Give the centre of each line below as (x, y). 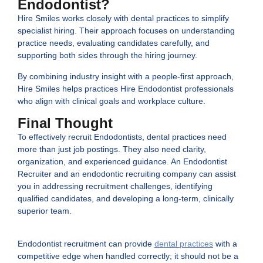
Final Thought (65, 123)
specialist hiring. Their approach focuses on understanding (126, 31)
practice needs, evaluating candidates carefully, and (114, 43)
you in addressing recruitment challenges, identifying (115, 186)
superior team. (45, 211)
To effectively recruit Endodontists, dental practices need (122, 137)
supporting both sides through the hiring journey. (107, 55)
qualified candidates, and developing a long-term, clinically (126, 199)
